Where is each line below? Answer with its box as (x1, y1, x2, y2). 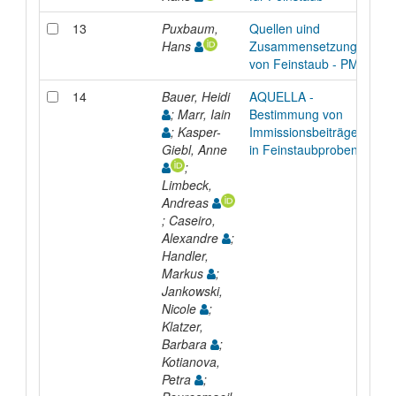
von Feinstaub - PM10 (248, 54, 373, 72)
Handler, (161, 246, 209, 264)
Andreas (161, 193, 212, 211)
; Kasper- (170, 122, 221, 141)
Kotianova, (161, 352, 220, 370)
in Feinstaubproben (248, 140, 358, 158)
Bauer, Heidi (161, 87, 233, 105)
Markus (161, 263, 207, 282)
